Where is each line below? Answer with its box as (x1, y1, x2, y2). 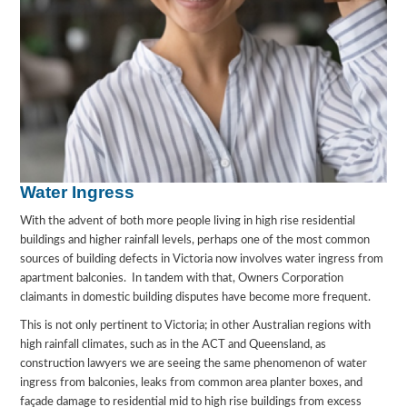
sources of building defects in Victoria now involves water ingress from (20, 253, 384, 266)
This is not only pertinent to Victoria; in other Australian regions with (20, 320, 372, 333)
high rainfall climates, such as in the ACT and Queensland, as (20, 339, 327, 352)
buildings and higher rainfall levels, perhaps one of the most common (20, 234, 371, 247)
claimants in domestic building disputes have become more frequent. (20, 292, 372, 304)
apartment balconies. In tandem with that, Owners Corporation (20, 273, 344, 285)
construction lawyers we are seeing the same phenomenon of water (20, 358, 368, 371)
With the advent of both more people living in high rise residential (20, 215, 356, 228)
